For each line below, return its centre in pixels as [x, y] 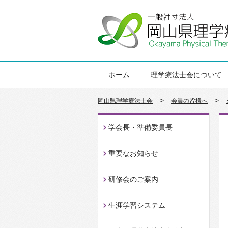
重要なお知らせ [133, 153]
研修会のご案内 [133, 179]
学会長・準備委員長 [140, 127]
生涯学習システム [137, 205]
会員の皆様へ [189, 101]
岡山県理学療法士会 [125, 101]
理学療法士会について [186, 75]
